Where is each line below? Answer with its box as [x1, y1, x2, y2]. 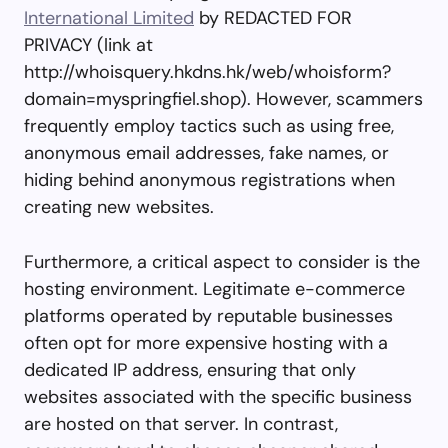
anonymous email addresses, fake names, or [24, 140, 389, 165]
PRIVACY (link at [24, 32, 153, 57]
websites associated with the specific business [24, 384, 412, 409]
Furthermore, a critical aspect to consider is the [24, 249, 420, 274]
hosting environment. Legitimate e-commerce [24, 276, 405, 301]
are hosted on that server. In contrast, [24, 411, 338, 436]
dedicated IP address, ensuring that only [24, 357, 356, 382]
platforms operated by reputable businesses [24, 303, 393, 328]
